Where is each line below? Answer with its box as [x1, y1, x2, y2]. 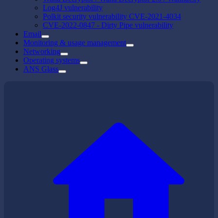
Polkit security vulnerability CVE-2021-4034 [43, 12, 181, 21]
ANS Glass [23, 65, 58, 73]
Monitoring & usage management [23, 38, 126, 47]
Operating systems [23, 56, 80, 65]
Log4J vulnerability [43, 3, 103, 12]
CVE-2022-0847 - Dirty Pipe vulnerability [43, 21, 173, 30]
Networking [23, 47, 60, 56]
